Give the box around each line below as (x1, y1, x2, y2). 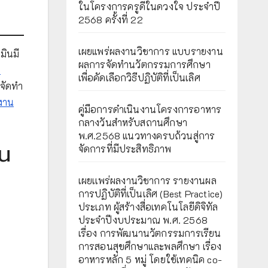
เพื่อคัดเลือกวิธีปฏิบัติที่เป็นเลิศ (78, 71, 200, 84)
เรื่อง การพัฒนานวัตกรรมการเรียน (78, 227, 221, 239)
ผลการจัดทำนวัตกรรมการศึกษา (78, 58, 211, 71)
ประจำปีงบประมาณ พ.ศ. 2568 (78, 214, 208, 226)
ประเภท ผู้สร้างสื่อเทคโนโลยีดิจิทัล (78, 200, 218, 213)
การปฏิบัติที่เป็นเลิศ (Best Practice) (78, 187, 223, 200)
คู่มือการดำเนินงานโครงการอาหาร (78, 103, 222, 115)
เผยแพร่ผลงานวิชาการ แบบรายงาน (78, 45, 223, 57)
